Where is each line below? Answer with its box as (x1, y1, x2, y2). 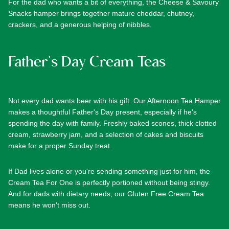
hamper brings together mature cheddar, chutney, (32, 9, 194, 17)
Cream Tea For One (8, 178, 73, 187)
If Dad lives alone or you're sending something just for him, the (8, 167, 210, 175)
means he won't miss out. (8, 200, 90, 209)
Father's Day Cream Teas (8, 54, 166, 71)
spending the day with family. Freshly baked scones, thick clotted (8, 119, 217, 127)
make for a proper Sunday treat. (8, 141, 112, 150)
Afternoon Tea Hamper (147, 96, 221, 105)
